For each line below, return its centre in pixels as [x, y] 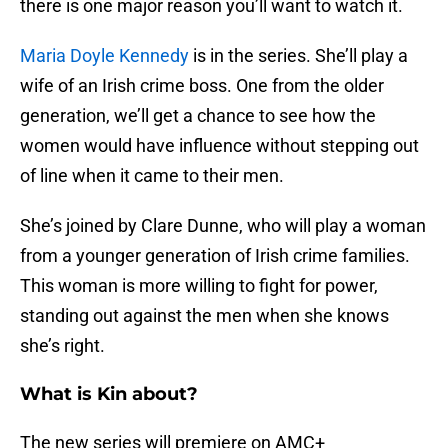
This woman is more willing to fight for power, [199, 286]
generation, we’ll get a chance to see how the [198, 116]
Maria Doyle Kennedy [104, 56]
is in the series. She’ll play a [298, 56]
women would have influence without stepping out [219, 146]
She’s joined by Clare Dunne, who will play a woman [223, 226]
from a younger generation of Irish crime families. [215, 256]
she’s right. [62, 346]
